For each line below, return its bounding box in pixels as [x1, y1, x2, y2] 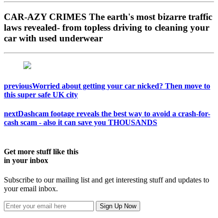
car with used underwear [4, 33, 103, 43]
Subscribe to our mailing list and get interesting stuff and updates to [4, 175, 209, 184]
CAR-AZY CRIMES [4, 11, 87, 22]
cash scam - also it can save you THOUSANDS [4, 118, 157, 127]
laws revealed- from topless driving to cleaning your [4, 22, 209, 33]
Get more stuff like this [4, 147, 78, 156]
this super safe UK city [4, 90, 78, 99]
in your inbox [4, 156, 48, 165]
